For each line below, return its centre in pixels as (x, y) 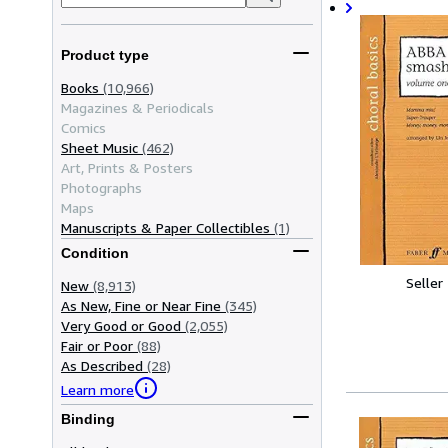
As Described (102, 365)
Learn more (97, 390)
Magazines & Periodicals (137, 107)
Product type (105, 55)
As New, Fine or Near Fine (141, 305)
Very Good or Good (121, 325)
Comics (83, 127)
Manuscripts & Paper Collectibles (165, 227)
